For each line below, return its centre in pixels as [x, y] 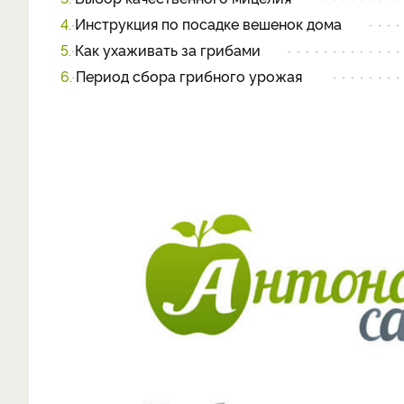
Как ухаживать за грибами [168, 50]
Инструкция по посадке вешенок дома [208, 23]
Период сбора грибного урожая [189, 76]
